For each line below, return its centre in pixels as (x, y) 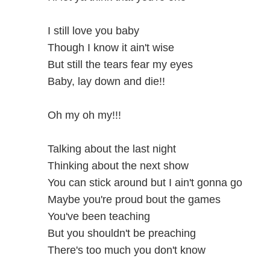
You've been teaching (99, 216)
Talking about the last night (111, 149)
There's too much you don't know (126, 250)
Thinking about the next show (118, 165)
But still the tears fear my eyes (120, 64)
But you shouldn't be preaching (121, 233)
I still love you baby (93, 30)
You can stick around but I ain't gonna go (145, 182)
